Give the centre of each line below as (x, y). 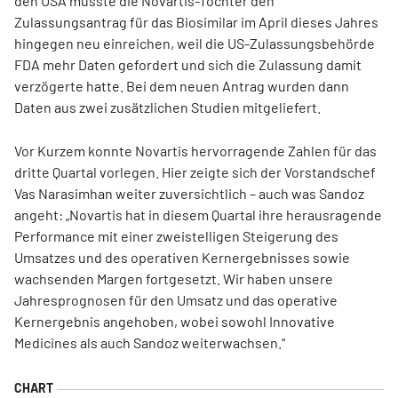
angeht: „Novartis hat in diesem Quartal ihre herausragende (198, 215)
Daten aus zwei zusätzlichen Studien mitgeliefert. (167, 107)
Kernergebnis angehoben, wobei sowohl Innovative (175, 322)
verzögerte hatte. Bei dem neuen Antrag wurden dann (182, 86)
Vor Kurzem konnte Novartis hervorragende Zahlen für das (195, 151)
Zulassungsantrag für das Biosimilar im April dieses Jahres (196, 22)
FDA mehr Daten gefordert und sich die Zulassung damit (188, 65)
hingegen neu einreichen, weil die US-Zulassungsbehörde (195, 44)
